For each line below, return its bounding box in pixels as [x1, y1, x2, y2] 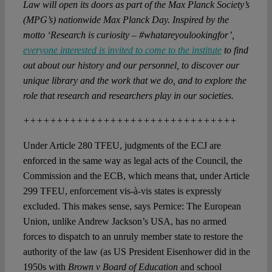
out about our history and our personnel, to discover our [22, 60, 239, 71]
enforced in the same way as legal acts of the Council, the [22, 155, 242, 166]
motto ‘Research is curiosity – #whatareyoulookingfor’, [22, 30, 234, 41]
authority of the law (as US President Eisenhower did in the [22, 246, 250, 257]
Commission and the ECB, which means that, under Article [22, 171, 250, 182]
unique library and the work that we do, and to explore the [22, 75, 246, 86]
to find [221, 45, 248, 56]
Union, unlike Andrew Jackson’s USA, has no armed [22, 216, 226, 227]
